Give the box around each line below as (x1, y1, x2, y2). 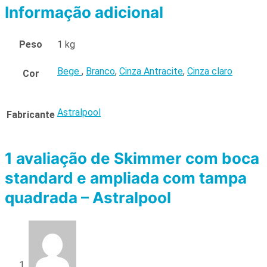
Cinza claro (187, 65, 232, 77)
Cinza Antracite (119, 65, 183, 77)
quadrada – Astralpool (5, 188, 171, 207)
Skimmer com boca (114, 149, 259, 168)
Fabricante (7, 108, 55, 120)
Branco (86, 65, 115, 77)
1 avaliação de (5, 149, 114, 168)
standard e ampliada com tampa (5, 169, 247, 188)
